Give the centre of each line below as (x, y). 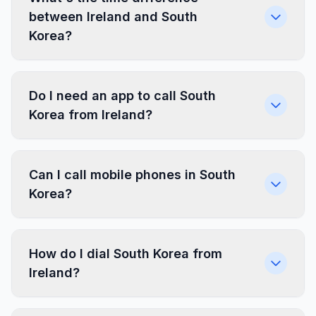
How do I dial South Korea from (126, 254)
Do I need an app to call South (122, 96)
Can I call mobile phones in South (132, 175)
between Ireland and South (113, 17)
